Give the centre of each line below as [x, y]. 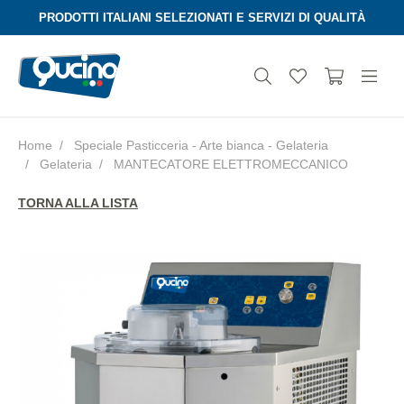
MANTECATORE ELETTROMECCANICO [229, 164]
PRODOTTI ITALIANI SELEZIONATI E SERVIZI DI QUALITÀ [202, 18]
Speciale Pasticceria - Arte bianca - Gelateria [201, 145]
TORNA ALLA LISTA [78, 203]
